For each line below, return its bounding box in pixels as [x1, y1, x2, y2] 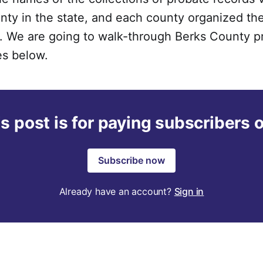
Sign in [174, 186, 204, 198]
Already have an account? [59, 186, 174, 198]
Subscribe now [98, 154, 165, 167]
